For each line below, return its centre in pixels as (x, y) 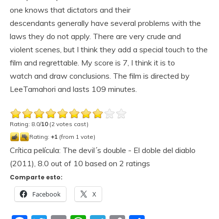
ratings (137, 163)
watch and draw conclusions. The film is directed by (100, 76)
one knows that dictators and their (70, 10)
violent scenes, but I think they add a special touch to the (109, 49)
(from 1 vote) (77, 137)
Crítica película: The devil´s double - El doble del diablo (103, 150)
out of (61, 163)
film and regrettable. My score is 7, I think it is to (92, 63)
